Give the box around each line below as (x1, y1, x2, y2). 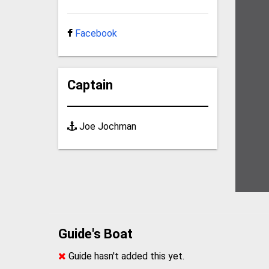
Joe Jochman (77, 120, 137, 132)
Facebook (75, 27, 118, 39)
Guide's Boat (58, 226, 133, 241)
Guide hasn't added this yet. (66, 250, 185, 262)
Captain (67, 77, 113, 92)
